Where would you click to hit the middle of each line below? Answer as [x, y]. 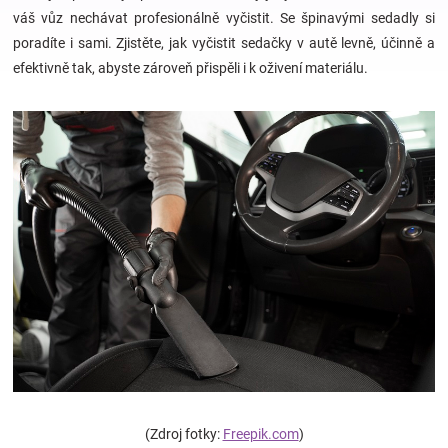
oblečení [44, 363]
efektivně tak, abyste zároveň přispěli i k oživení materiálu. [190, 68]
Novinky [42, 416]
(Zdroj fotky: [183, 434]
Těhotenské [56, 311]
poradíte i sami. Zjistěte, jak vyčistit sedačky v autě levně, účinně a [224, 43]
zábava [40, 154]
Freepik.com [260, 434]
